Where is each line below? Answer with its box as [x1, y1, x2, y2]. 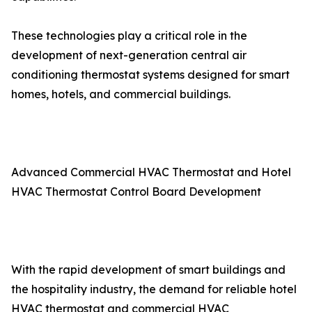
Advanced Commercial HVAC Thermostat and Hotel [11, 165, 291, 179]
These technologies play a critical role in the [11, 29, 247, 42]
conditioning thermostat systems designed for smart [11, 68, 290, 81]
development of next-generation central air [11, 48, 247, 62]
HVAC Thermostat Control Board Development [11, 185, 281, 198]
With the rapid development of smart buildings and [11, 263, 286, 276]
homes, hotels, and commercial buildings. [11, 87, 231, 101]
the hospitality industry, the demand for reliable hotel [11, 282, 297, 296]
